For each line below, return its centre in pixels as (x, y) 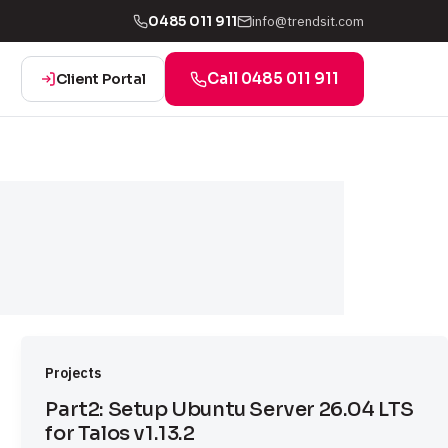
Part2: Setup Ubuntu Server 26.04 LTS (229, 410)
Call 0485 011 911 (273, 78)
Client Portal (101, 79)
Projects (73, 373)
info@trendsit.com (308, 20)
